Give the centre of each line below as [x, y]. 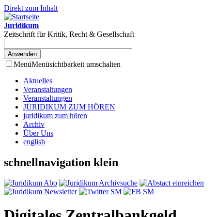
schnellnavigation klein [61, 162]
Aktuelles [38, 81]
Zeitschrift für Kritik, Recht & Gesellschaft [69, 34]
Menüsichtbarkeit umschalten [76, 64]
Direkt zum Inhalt [31, 8]
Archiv [34, 124]
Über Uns [38, 133]
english [34, 142]
